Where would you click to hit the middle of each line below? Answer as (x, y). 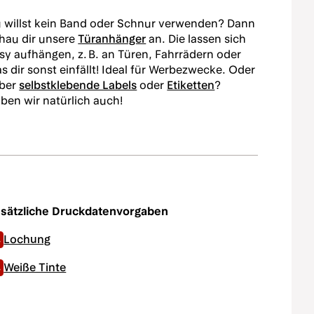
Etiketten (191, 85)
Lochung (27, 239)
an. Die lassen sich (196, 39)
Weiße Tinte (35, 267)
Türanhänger (112, 39)
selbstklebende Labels (78, 85)
